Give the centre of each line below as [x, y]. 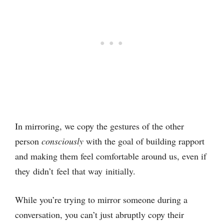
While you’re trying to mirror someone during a [101, 199]
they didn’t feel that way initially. [77, 171]
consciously [62, 141]
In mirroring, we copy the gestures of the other [99, 126]
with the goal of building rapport [144, 141]
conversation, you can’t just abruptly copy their [99, 214]
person [28, 141]
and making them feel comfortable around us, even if [111, 156]
